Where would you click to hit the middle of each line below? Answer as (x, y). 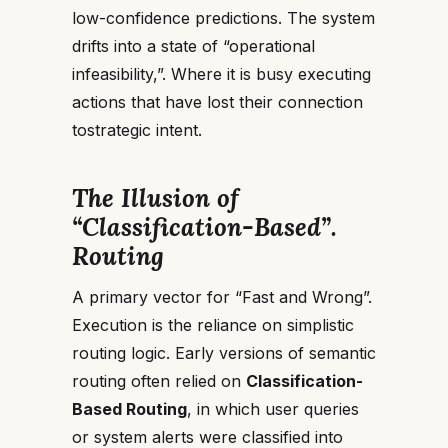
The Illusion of (155, 198)
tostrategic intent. (137, 130)
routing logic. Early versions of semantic (224, 353)
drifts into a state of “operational (193, 46)
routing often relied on (159, 381)
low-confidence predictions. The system (223, 18)
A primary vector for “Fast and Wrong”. (222, 297)
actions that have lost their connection (217, 102)
